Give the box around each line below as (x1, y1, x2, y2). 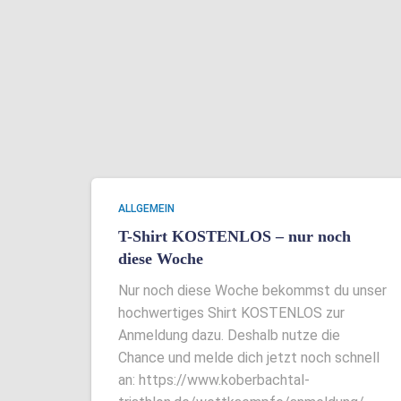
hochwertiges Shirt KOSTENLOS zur (118, 304, 345, 321)
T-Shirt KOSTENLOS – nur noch (118, 227, 351, 245)
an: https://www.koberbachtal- (118, 371, 310, 388)
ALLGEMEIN (118, 202, 175, 215)
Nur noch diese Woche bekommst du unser (118, 282, 387, 299)
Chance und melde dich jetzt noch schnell (118, 349, 380, 366)
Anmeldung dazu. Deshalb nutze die (118, 327, 340, 344)
